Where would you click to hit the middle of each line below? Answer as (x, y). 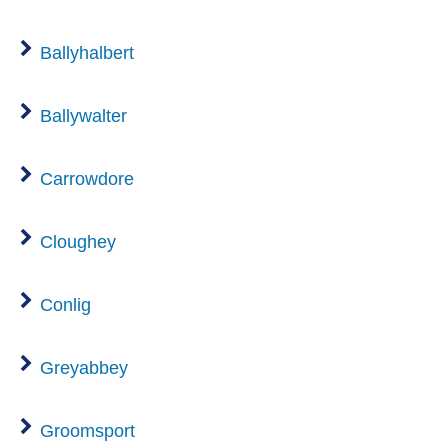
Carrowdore (87, 178)
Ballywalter (83, 115)
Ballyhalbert (87, 52)
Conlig (65, 304)
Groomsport (87, 430)
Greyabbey (84, 367)
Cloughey (78, 241)
